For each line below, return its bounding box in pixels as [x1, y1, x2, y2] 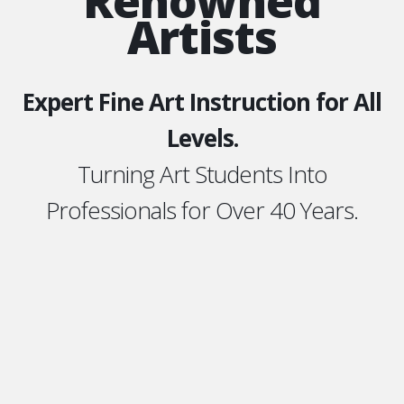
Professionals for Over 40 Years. [46, 194, 358, 227]
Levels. [166, 122, 238, 155]
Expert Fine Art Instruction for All [23, 86, 381, 119]
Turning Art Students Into [77, 158, 327, 191]
